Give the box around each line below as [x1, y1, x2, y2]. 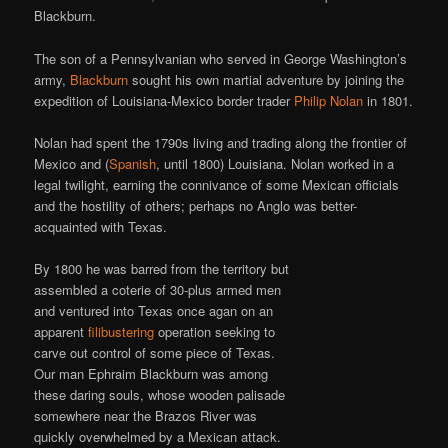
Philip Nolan [294, 90, 364, 110]
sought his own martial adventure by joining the [128, 69, 405, 89]
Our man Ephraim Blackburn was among [34, 363, 269, 383]
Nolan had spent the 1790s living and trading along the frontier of [34, 132, 408, 152]
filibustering [88, 321, 155, 341]
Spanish [109, 153, 157, 173]
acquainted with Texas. [34, 216, 168, 236]
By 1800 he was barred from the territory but [34, 258, 290, 278]
